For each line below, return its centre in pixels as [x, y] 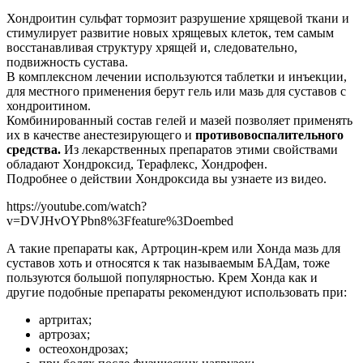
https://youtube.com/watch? [77, 206]
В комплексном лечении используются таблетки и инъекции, [177, 76]
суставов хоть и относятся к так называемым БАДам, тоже [168, 263]
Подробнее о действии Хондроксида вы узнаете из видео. [167, 178]
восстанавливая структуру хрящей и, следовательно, [152, 47]
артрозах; [64, 334]
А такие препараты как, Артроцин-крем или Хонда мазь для [173, 248]
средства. [34, 149]
